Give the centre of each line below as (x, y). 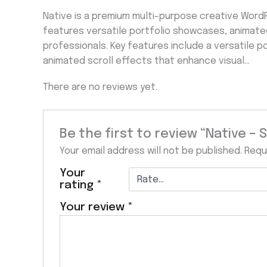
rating (78, 186)
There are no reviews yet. (100, 87)
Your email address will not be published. (150, 151)
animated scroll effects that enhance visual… (146, 61)
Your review (93, 208)
